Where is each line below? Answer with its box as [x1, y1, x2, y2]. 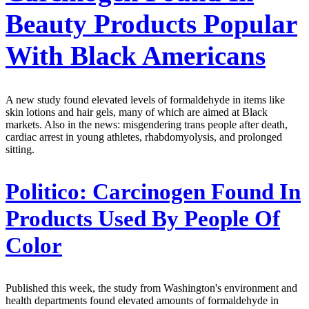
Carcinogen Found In [87, 179, 301, 205]
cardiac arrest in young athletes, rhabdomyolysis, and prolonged [6, 131, 282, 143]
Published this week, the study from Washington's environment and [6, 281, 297, 294]
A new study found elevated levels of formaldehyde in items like [6, 94, 285, 106]
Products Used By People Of [6, 206, 280, 232]
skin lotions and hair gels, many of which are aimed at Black [6, 106, 268, 119]
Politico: [6, 179, 87, 205]
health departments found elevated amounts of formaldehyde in [6, 294, 279, 306]
